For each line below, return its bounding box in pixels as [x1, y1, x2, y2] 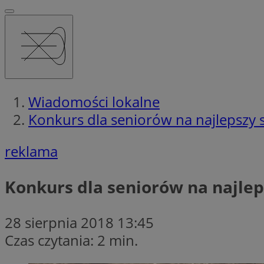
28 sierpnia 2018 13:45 [5, 212, 154, 232]
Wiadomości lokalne [28, 91, 160, 111]
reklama [5, 141, 58, 161]
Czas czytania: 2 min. [5, 230, 138, 250]
